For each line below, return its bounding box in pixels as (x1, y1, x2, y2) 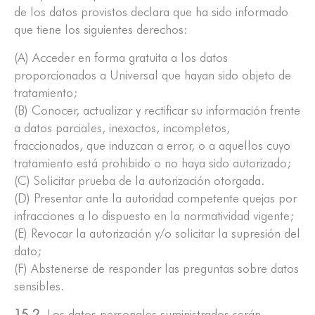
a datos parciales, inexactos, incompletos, (14, 120, 230, 136)
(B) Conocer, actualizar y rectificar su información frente (14, 103, 300, 118)
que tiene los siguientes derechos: (14, 22, 188, 37)
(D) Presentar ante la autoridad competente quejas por (14, 191, 297, 206)
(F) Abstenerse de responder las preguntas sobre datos (14, 261, 299, 276)
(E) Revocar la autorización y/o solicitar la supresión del (14, 226, 300, 241)
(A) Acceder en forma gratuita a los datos (14, 50, 228, 65)
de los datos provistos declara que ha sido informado (14, 4, 288, 20)
